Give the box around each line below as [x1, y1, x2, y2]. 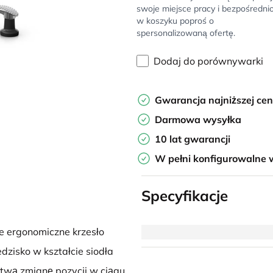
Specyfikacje [141, 186, 228, 205]
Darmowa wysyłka [155, 113, 241, 126]
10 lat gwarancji [155, 133, 230, 145]
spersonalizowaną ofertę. [136, 27, 235, 38]
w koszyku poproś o [136, 15, 214, 26]
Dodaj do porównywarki [154, 55, 263, 67]
